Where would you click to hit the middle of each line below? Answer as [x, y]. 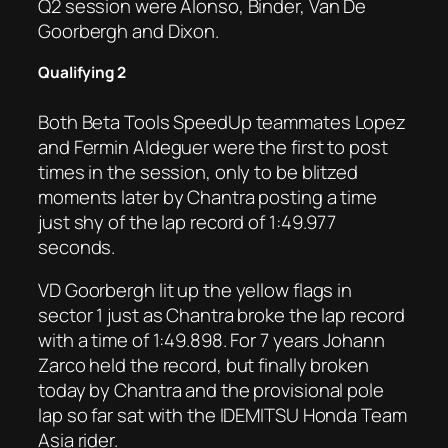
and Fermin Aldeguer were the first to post [213, 146]
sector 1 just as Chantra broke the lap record [221, 315]
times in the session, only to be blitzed [198, 171]
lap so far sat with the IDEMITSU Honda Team [222, 415]
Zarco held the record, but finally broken [203, 365]
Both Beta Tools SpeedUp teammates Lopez [222, 121]
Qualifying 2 [82, 73]
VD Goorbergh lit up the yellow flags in [195, 290]
